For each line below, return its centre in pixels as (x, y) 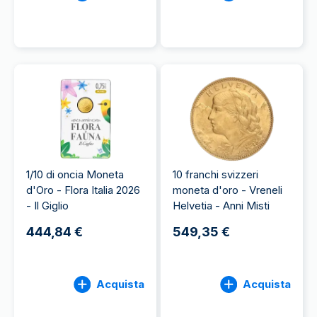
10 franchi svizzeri (215, 174)
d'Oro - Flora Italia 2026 (83, 190)
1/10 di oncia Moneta (75, 174)
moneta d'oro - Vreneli (227, 190)
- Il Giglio (47, 206)
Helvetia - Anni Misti (221, 206)
